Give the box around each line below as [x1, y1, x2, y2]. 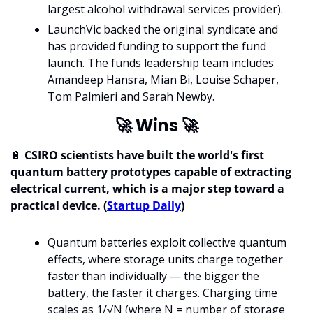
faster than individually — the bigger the [48, 268, 259, 284]
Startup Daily [107, 197, 181, 213]
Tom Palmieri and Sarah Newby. [48, 88, 214, 104]
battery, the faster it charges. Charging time [48, 284, 277, 300]
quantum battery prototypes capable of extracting [10, 163, 291, 180]
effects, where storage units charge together [48, 251, 283, 267]
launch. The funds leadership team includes [48, 54, 274, 71]
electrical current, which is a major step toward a [10, 180, 284, 196]
